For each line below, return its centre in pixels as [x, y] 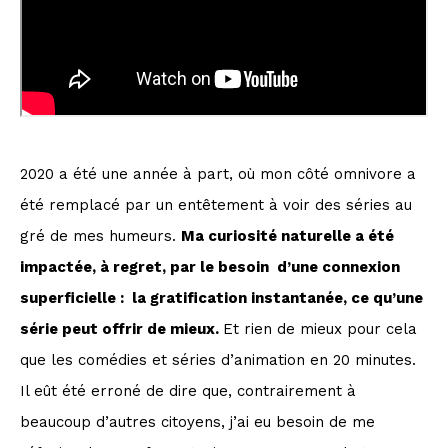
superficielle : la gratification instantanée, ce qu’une [221, 297]
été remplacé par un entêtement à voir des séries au [216, 204]
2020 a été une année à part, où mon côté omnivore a [218, 173]
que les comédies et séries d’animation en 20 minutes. [218, 359]
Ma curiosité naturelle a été [287, 235]
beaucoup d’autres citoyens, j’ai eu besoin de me [197, 421]
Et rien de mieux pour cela [320, 328]
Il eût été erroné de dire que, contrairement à [188, 390]
